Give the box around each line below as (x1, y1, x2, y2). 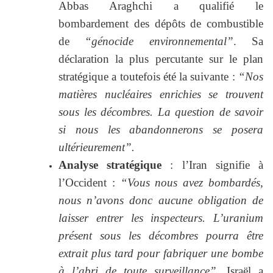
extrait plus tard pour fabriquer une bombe (58, 247, 263, 260)
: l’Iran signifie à (161, 158, 264, 172)
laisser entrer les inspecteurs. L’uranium (58, 211, 263, 225)
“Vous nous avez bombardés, (120, 176, 264, 190)
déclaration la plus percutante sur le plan (58, 52, 263, 66)
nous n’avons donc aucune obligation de (58, 194, 263, 207)
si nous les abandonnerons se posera (58, 123, 263, 136)
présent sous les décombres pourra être (58, 229, 263, 243)
